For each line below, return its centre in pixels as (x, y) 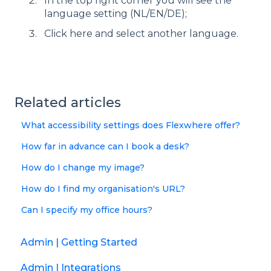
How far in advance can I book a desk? (106, 147)
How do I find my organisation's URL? (103, 189)
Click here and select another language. (141, 34)
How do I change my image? (83, 168)
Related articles (68, 103)
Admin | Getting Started (79, 242)
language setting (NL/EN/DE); (116, 13)
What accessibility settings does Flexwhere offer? (131, 126)
